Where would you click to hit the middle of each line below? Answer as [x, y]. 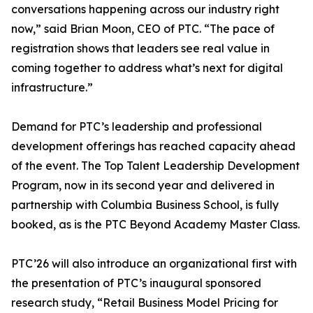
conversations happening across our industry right [145, 9]
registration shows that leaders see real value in [140, 49]
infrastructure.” [52, 88]
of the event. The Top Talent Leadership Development [155, 166]
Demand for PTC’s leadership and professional [137, 127]
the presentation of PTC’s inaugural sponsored [136, 283]
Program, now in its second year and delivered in [143, 185]
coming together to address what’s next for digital [147, 68]
